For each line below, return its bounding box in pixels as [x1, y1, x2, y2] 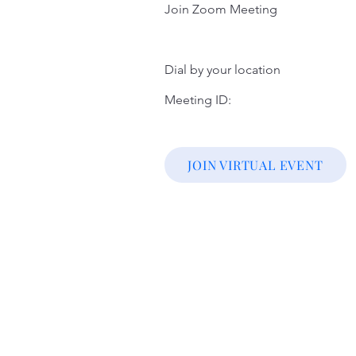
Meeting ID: [164, 92, 234, 107]
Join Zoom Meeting [164, 2, 277, 17]
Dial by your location [164, 62, 281, 77]
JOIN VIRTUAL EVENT [188, 157, 323, 173]
